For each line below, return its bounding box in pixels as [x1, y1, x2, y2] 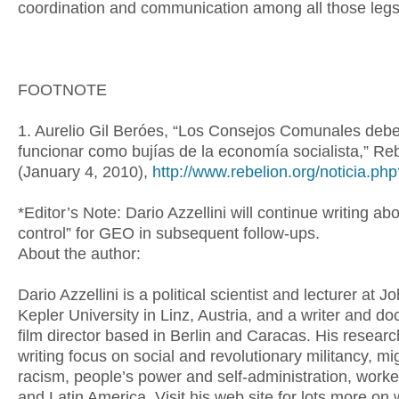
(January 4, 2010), [18, 163, 152, 181]
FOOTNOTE [18, 81, 107, 99]
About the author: [18, 245, 141, 263]
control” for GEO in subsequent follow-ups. [18, 224, 320, 242]
